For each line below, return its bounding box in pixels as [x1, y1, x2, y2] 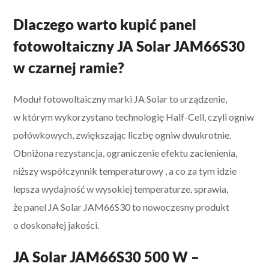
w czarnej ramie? [13, 58, 125, 76]
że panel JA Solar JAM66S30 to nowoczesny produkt [13, 201, 230, 213]
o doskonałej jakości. [13, 219, 100, 231]
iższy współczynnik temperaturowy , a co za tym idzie [18, 165, 237, 177]
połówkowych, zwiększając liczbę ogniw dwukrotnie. [13, 128, 232, 141]
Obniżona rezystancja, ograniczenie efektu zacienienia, [13, 147, 238, 159]
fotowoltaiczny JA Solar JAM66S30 [13, 37, 246, 55]
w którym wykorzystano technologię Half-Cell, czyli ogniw [13, 110, 255, 122]
